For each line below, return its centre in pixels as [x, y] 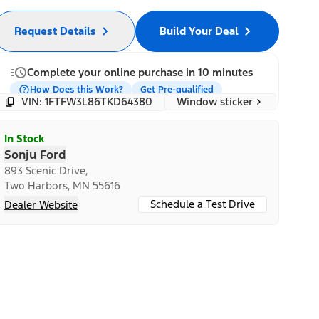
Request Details [56, 31]
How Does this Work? [76, 89]
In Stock [24, 138]
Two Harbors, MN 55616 [62, 185]
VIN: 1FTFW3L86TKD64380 [87, 101]
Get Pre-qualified [177, 89]
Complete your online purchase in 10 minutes [140, 72]
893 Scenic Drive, [46, 170]
